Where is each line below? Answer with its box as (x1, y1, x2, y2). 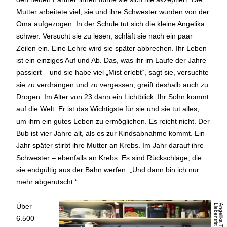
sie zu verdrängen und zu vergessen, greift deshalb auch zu (16, 80, 209, 89)
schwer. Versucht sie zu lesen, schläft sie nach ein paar (16, 31, 193, 40)
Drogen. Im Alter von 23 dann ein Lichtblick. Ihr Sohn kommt (16, 92, 209, 101)
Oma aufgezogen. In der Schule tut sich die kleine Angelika (16, 19, 205, 28)
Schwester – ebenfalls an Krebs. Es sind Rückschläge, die (16, 153, 202, 162)
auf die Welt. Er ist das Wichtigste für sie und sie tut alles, (16, 104, 200, 113)
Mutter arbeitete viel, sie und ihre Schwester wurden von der (16, 7, 210, 16)
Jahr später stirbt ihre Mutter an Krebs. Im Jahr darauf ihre (16, 141, 204, 149)
